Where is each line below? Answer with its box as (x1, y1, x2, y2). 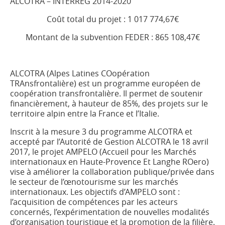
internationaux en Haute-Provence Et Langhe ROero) (10, 156, 209, 167)
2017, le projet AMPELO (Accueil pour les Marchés (10, 146, 196, 157)
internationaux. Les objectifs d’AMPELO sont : (10, 186, 180, 197)
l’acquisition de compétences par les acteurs (10, 196, 178, 207)
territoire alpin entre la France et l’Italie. (10, 108, 159, 119)
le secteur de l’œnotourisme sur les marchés (10, 176, 178, 187)
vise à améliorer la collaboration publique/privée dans (10, 166, 214, 177)
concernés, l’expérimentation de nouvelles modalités (10, 206, 209, 217)
